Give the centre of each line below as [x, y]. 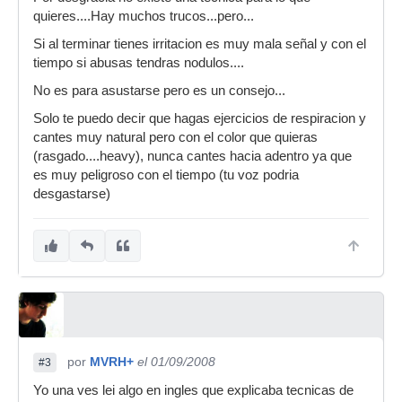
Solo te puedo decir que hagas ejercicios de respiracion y [200, 118]
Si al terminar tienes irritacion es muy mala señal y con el [200, 44]
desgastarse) [72, 194]
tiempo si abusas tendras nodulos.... [139, 63]
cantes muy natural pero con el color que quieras [175, 137]
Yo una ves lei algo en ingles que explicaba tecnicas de [193, 390]
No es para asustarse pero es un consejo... [159, 91]
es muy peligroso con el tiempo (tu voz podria [166, 175]
